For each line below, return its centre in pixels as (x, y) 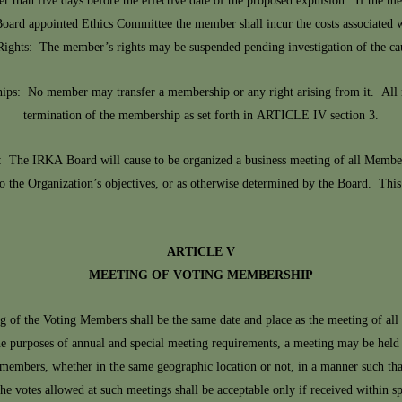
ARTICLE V (201, 253)
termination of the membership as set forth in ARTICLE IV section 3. (201, 116)
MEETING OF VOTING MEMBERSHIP (201, 276)
